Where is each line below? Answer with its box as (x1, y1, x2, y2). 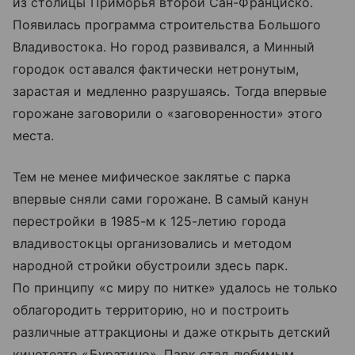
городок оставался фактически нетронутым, (13, 60, 299, 77)
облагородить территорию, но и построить (13, 301, 289, 318)
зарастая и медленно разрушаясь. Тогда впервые (13, 82, 327, 99)
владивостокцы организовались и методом (13, 235, 292, 251)
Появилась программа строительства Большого (13, 16, 322, 32)
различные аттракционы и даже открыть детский (13, 323, 331, 340)
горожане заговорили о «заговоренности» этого (13, 105, 323, 121)
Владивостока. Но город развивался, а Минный (13, 38, 315, 55)
